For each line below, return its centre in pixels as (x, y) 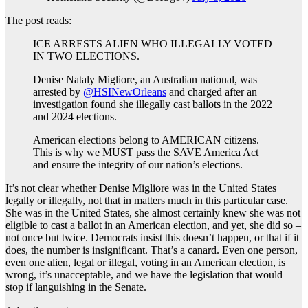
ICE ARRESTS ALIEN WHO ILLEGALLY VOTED (153, 44)
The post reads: (38, 21)
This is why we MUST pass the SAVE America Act (146, 153)
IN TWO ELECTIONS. (89, 56)
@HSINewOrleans (125, 92)
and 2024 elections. (78, 117)
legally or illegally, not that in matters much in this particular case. (147, 201)
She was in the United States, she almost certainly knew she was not (153, 213)
